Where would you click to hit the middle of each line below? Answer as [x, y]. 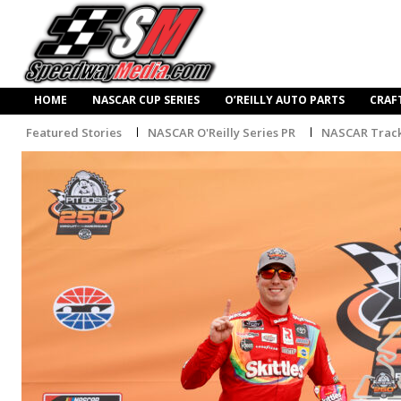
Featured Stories [74, 132]
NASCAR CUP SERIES [146, 100]
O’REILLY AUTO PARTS [285, 100]
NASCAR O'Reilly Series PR [222, 132]
